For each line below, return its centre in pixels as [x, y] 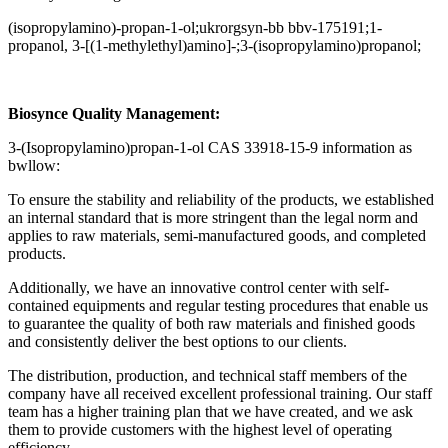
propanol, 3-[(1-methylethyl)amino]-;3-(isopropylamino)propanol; [214, 46]
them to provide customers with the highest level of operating [200, 430]
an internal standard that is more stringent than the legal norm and [213, 218]
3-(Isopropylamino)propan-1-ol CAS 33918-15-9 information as [210, 148]
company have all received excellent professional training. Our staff [220, 394]
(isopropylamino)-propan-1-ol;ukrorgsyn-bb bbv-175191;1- [195, 28]
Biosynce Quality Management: [114, 114]
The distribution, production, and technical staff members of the [207, 376]
